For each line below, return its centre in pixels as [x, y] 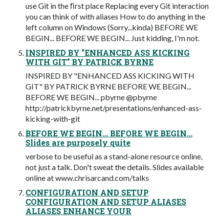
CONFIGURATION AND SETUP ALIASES [106, 201]
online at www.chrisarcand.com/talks [87, 177]
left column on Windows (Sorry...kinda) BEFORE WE [112, 27]
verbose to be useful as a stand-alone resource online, [114, 156]
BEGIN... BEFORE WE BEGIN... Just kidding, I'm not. [112, 38]
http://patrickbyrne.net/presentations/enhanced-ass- [114, 108]
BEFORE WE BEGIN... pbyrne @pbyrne [91, 97]
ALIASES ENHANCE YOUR [78, 211]
